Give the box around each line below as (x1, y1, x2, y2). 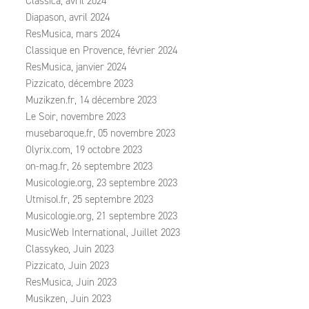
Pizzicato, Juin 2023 (26, 259, 109, 272)
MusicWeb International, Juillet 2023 (26, 226, 180, 239)
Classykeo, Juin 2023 (26, 242, 114, 256)
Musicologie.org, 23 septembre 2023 (26, 176, 177, 190)
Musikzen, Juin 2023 (26, 292, 111, 306)
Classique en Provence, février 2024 (26, 43, 177, 57)
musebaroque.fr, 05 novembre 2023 (26, 126, 175, 140)
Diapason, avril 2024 (26, 10, 110, 24)
